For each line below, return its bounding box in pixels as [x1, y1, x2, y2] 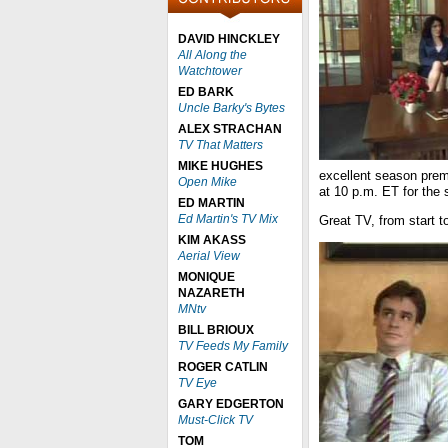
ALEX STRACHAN [178, 122, 282, 136]
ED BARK [178, 85, 234, 99]
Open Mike [178, 175, 237, 189]
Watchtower [178, 64, 242, 78]
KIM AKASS [178, 233, 246, 247]
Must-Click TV [178, 413, 253, 427]
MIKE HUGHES [178, 159, 263, 173]
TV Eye [178, 376, 217, 390]
